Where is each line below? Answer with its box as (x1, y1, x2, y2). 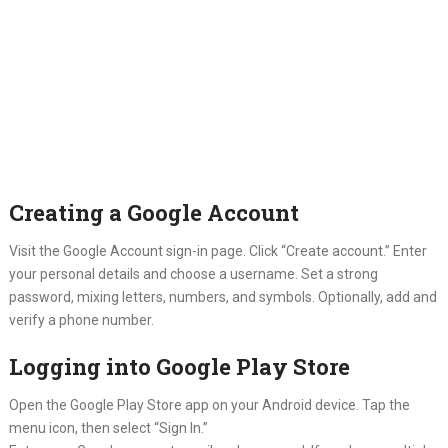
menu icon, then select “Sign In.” (8, 420, 208, 436)
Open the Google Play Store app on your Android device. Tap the (8, 397, 410, 413)
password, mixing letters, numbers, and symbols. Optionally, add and (8, 289, 437, 305)
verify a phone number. (8, 312, 154, 328)
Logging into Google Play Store (8, 352, 350, 381)
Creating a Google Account (8, 198, 299, 227)
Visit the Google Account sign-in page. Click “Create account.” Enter (8, 243, 427, 259)
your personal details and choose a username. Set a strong (8, 266, 378, 282)
